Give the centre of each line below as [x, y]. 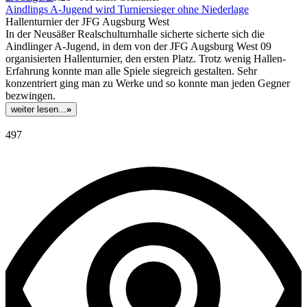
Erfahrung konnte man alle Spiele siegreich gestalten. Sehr [131, 71]
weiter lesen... [39, 110]
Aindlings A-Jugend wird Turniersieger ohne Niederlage [127, 10]
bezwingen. [30, 96]
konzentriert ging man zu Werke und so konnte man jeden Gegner [148, 84]
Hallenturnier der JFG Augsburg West [87, 22]
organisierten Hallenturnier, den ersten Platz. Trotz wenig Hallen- [146, 59]
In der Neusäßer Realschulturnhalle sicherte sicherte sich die [135, 34]
